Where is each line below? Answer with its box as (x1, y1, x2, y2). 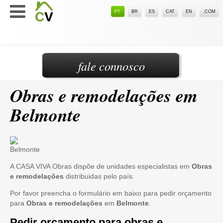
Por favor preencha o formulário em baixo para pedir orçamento (10, 189, 212, 197)
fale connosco (78, 58, 145, 74)
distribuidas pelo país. (64, 172, 134, 180)
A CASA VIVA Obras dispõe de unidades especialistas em (10, 162, 192, 170)
